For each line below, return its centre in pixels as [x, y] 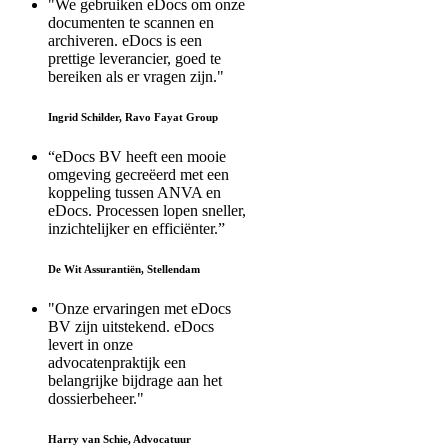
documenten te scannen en [131, 23]
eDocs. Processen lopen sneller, [147, 211]
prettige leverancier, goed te [134, 59]
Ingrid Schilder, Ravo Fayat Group [133, 117]
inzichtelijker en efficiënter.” [136, 229]
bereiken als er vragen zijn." [136, 77]
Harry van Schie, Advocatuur [119, 439]
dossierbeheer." [96, 399]
